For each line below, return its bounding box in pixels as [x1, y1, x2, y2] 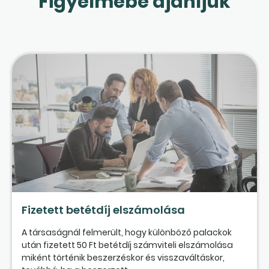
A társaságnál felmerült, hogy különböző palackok [22, 226, 232, 238]
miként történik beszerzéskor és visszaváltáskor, [22, 251, 225, 264]
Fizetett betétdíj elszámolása [22, 202, 185, 217]
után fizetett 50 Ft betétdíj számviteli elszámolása [22, 238, 233, 251]
